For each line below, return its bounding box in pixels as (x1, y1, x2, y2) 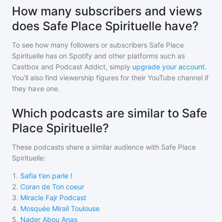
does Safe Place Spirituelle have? (12, 19, 199, 33)
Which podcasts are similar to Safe (12, 106, 207, 120)
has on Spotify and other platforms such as (44, 52, 185, 60)
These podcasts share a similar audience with (12, 143, 161, 151)
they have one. (12, 84, 60, 93)
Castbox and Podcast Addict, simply (12, 62, 130, 71)
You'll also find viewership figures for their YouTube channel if (12, 73, 209, 82)
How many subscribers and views (12, 4, 202, 18)
